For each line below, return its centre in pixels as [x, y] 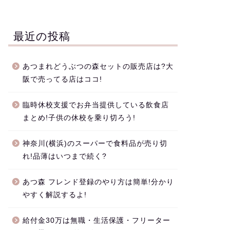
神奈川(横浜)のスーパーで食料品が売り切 [95, 143]
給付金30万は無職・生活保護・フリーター [96, 220]
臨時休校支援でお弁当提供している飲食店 [95, 105]
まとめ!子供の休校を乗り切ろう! [79, 118]
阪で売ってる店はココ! [62, 79]
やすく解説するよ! [54, 195]
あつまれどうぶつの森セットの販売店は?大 [98, 66]
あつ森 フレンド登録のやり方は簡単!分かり [98, 182]
